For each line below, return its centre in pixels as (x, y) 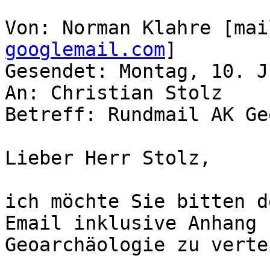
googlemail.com (85, 50)
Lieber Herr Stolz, (108, 158)
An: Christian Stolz (114, 93)
